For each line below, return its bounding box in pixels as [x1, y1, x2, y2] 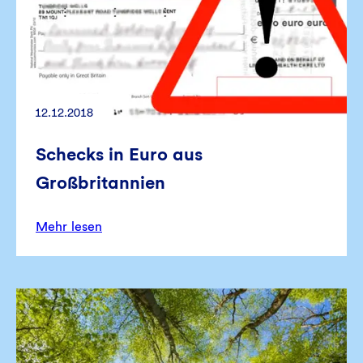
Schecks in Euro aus [36, 143, 203, 165]
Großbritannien [36, 172, 165, 194]
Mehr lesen [36, 219, 102, 235]
